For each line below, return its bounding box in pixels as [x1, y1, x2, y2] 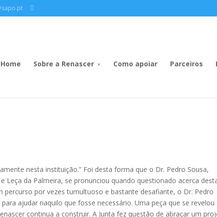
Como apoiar [113, 59, 157, 68]
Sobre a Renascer [33, 59, 94, 68]
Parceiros [170, 59, 203, 68]
